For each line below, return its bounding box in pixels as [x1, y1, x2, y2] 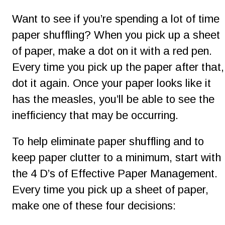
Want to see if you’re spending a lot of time [12, 13, 222, 26]
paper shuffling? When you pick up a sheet [12, 29, 223, 42]
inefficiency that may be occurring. [12, 108, 178, 122]
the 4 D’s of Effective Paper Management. [12, 167, 220, 180]
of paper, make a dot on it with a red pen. [12, 45, 215, 58]
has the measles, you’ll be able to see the [12, 92, 217, 105]
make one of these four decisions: [12, 199, 179, 212]
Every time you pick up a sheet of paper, [12, 183, 211, 196]
